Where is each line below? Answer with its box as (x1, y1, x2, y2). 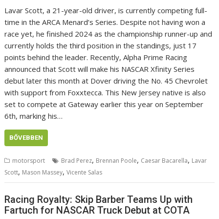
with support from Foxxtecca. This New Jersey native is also (4, 88, 206, 98)
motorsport (12, 156, 45, 165)
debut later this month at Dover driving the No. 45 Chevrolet (4, 76, 208, 86)
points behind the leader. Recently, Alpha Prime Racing (4, 52, 188, 63)
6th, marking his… (4, 111, 63, 121)
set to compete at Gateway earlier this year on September (4, 99, 204, 109)
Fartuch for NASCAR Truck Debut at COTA (4, 204, 190, 216)
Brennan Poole (96, 156, 137, 165)
